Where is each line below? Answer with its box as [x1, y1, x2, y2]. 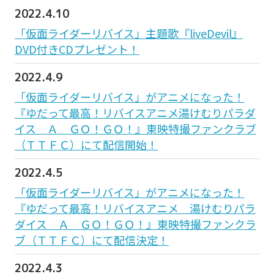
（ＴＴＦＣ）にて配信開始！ [14, 136, 158, 152]
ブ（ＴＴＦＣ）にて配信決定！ [14, 231, 169, 248]
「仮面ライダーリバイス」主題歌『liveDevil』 [14, 24, 243, 41]
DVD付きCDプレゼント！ [14, 40, 139, 57]
